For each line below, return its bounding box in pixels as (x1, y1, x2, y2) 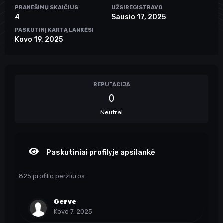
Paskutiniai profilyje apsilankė (45, 148, 155, 157)
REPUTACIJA (93, 81, 130, 88)
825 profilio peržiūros (19, 172, 85, 180)
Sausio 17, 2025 (111, 13, 166, 21)
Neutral (100, 109, 123, 116)
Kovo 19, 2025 (15, 35, 63, 44)
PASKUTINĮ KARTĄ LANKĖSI (15, 27, 94, 33)
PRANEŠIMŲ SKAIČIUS (15, 4, 78, 11)
